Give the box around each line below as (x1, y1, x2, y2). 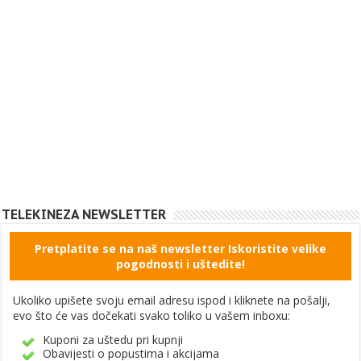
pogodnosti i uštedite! (115, 255, 245, 272)
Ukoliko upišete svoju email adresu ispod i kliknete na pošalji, (13, 292, 331, 308)
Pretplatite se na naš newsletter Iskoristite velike (34, 240, 326, 256)
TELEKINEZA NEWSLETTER (2, 205, 167, 222)
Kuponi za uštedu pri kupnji (43, 331, 184, 347)
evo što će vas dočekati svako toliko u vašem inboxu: (13, 307, 291, 323)
